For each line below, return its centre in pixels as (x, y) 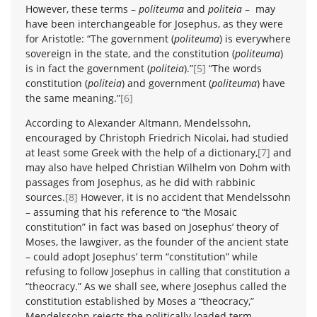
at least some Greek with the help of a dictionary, (142, 152)
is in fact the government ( (88, 68)
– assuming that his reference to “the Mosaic (131, 212)
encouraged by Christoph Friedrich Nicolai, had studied (157, 137)
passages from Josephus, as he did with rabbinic (140, 182)
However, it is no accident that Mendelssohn (184, 197)
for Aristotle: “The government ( (100, 38)
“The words (234, 68)
